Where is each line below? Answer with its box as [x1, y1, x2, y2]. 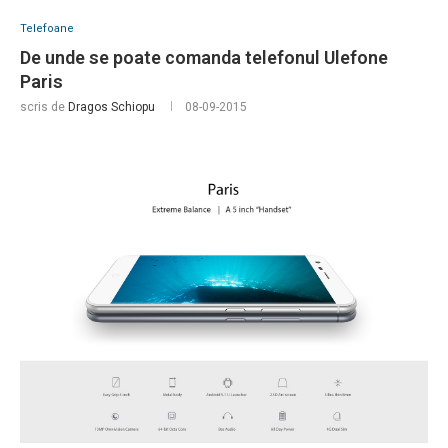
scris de [20, 100, 68, 115]
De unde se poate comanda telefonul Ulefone [20, 47, 388, 69]
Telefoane [20, 22, 74, 36]
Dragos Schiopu [68, 100, 155, 115]
